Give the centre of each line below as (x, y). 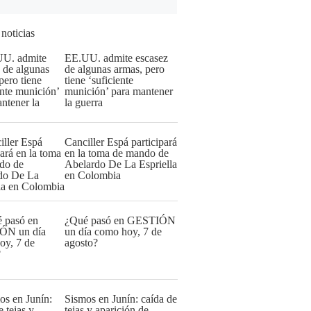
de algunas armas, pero (115, 69)
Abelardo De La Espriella (121, 164)
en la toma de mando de (117, 153)
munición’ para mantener (119, 91)
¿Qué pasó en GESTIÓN (120, 220)
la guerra (84, 102)
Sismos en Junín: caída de (121, 299)
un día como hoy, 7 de (113, 232)
